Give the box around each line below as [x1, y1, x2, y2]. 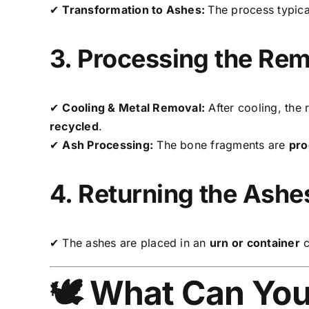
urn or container [209, 235, 300, 250]
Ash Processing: [62, 137, 154, 152]
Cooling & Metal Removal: [62, 100, 206, 114]
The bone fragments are [153, 137, 289, 152]
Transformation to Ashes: [62, 2, 208, 17]
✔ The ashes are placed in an [49, 235, 210, 250]
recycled [49, 119, 99, 133]
